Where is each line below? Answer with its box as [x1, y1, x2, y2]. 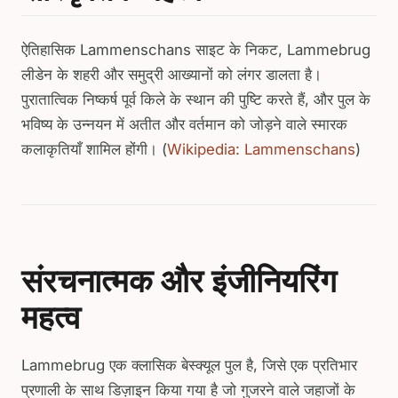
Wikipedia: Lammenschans [167, 139, 355, 158]
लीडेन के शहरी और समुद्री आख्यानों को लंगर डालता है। [21, 65, 322, 84]
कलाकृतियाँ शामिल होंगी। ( [21, 139, 167, 158]
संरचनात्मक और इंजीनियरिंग [21, 258, 337, 302]
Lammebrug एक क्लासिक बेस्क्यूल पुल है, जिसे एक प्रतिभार [21, 355, 357, 374]
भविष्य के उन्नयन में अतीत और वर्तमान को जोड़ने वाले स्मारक [21, 115, 347, 133]
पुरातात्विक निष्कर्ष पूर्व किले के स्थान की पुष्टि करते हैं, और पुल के [21, 90, 370, 108]
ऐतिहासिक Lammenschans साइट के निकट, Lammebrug [21, 40, 370, 59]
